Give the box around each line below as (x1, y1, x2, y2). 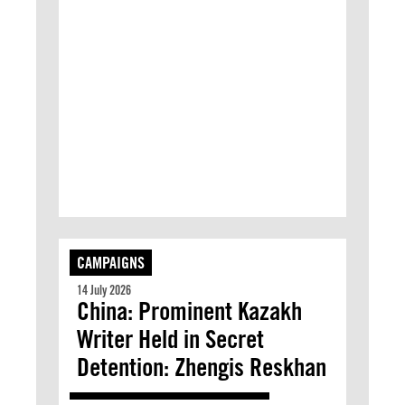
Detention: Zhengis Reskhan (77, 352, 326, 382)
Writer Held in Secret (77, 324, 264, 354)
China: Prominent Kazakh (77, 296, 302, 326)
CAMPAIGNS (77, 253, 145, 272)
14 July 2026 (77, 283, 131, 297)
